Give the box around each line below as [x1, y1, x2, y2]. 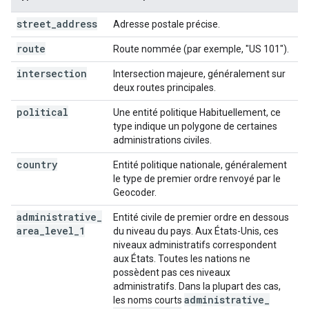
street [17, 17, 51, 30]
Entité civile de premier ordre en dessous [113, 212, 289, 223]
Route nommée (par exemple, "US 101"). [113, 43, 289, 54]
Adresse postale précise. [113, 19, 220, 30]
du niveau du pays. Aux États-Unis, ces [113, 226, 279, 237]
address [57, 17, 97, 30]
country [17, 158, 57, 171]
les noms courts [113, 295, 184, 306]
